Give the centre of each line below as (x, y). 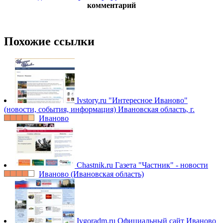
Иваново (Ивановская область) (91, 174)
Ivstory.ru (92, 101)
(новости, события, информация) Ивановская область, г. (99, 110)
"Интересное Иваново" (148, 101)
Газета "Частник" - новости (162, 165)
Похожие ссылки (49, 42)
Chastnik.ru (95, 165)
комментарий (111, 5)
